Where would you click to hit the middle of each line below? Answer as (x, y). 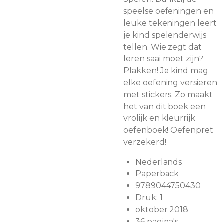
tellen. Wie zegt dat (163, 47)
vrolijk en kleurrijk (159, 118)
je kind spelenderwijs (165, 35)
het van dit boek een (165, 106)
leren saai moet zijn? (163, 59)
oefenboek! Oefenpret (168, 130)
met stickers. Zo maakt (168, 94)
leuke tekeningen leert (170, 23)
